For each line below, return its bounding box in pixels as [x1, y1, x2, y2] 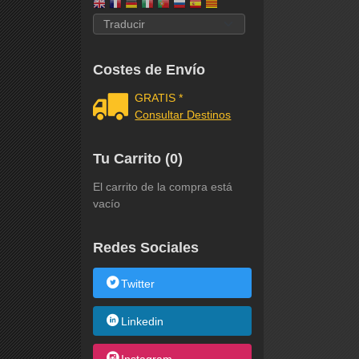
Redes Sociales [92, 240, 199, 256]
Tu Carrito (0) [92, 151, 183, 167]
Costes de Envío [92, 62, 205, 79]
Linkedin [121, 315, 164, 329]
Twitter [121, 277, 155, 291]
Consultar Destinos [135, 108, 232, 122]
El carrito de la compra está [92, 180, 232, 194]
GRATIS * [135, 91, 184, 105]
